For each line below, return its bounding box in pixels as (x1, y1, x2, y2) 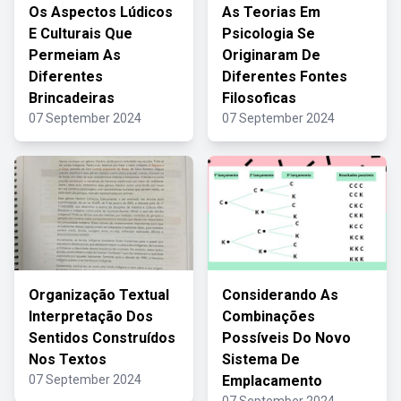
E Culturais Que (29, 25, 132, 42)
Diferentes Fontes (222, 68, 347, 85)
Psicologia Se (222, 25, 315, 42)
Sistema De (222, 351, 300, 368)
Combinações (222, 308, 315, 325)
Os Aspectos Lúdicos (29, 4, 173, 21)
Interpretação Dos (29, 308, 153, 325)
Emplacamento (222, 372, 322, 389)
